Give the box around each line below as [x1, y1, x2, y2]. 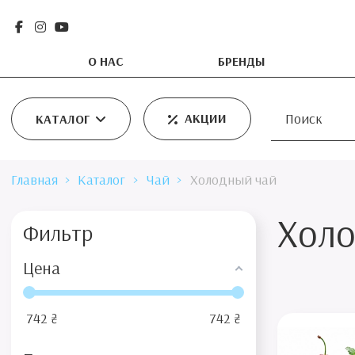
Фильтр [22, 219, 93, 247]
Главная [10, 170, 58, 189]
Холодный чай [189, 170, 277, 189]
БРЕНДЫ [217, 53, 269, 69]
